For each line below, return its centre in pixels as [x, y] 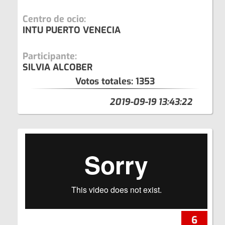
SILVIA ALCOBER [58, 67]
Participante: [50, 56]
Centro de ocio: [54, 19]
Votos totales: [105, 81]
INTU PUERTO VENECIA [72, 30]
